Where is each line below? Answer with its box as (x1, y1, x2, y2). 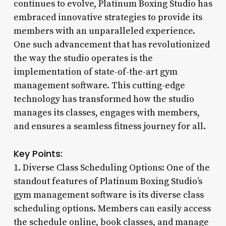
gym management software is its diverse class (13, 189, 204, 201)
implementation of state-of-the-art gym (13, 66, 178, 78)
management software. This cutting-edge (13, 79, 185, 91)
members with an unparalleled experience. (13, 25, 195, 37)
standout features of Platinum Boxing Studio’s (13, 175, 202, 187)
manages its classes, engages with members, (13, 106, 200, 119)
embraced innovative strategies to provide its (13, 11, 202, 23)
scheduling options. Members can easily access (13, 202, 211, 214)
